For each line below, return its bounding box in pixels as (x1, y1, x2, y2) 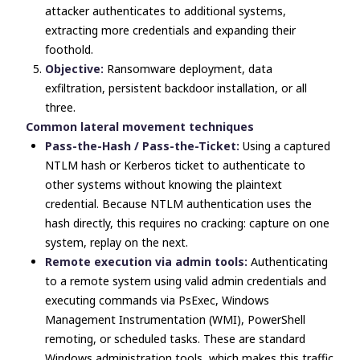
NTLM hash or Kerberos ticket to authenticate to (45, 157, 305, 173)
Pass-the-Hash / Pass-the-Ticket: (45, 138, 243, 153)
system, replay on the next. (45, 235, 188, 250)
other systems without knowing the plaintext (45, 177, 282, 192)
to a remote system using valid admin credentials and (45, 273, 326, 288)
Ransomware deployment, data (107, 61, 272, 76)
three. (45, 100, 76, 115)
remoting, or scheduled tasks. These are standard (45, 331, 305, 346)
